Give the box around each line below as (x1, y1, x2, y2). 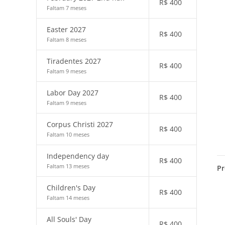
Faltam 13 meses (47, 162, 89, 170)
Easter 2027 (47, 25, 86, 34)
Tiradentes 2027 (47, 56, 101, 66)
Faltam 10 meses (47, 131, 89, 138)
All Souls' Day (47, 214, 91, 224)
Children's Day (47, 183, 95, 192)
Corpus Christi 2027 (47, 120, 113, 129)
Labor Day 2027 (47, 88, 98, 97)
